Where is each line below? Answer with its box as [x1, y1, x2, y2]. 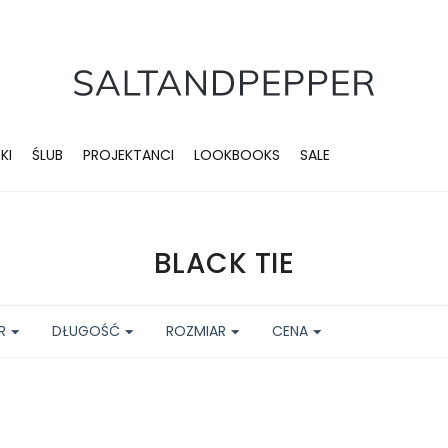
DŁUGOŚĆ [52, 321, 120, 341]
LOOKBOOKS [194, 145, 280, 165]
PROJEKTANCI [83, 145, 174, 165]
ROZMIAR [166, 321, 226, 341]
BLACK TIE [153, 244, 295, 283]
